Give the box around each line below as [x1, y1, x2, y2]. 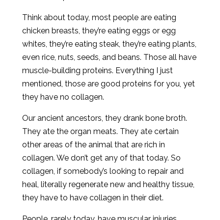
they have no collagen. [22, 92, 104, 102]
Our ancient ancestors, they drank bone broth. [22, 113, 187, 123]
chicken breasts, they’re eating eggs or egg [22, 26, 176, 35]
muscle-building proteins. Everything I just [22, 66, 173, 75]
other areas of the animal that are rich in [22, 140, 165, 149]
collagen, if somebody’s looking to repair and [22, 166, 184, 176]
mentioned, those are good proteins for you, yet [22, 79, 195, 88]
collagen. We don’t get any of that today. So [22, 153, 181, 163]
